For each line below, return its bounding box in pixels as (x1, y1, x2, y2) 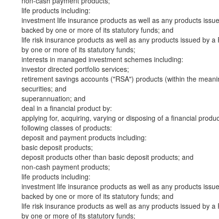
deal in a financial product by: (22, 103, 112, 113)
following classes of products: (22, 123, 112, 132)
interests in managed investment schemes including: (22, 54, 183, 64)
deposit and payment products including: (22, 132, 147, 142)
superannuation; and (22, 93, 86, 103)
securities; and (22, 84, 66, 93)
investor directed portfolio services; (22, 64, 129, 74)
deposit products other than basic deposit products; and (22, 152, 194, 162)
